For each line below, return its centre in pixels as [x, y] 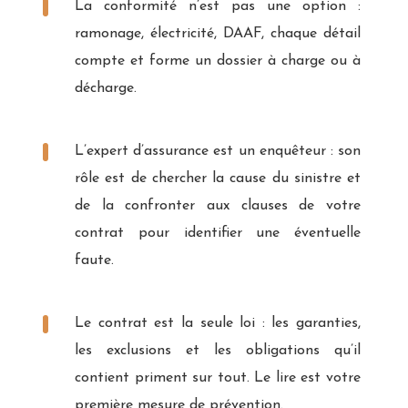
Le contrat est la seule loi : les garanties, [218, 323]
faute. [94, 260]
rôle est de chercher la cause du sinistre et [218, 178]
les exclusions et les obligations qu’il [218, 350]
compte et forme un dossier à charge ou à [218, 61]
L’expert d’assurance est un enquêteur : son [218, 151]
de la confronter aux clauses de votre [218, 205]
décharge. [106, 88]
